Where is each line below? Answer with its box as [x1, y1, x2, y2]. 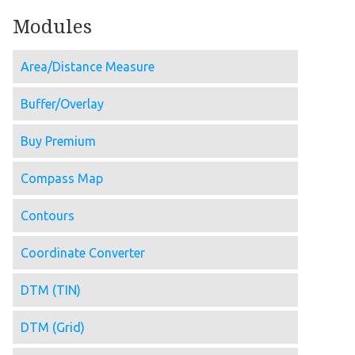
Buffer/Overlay [21, 97, 104, 112]
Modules [13, 16, 92, 39]
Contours [21, 208, 74, 223]
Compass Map [21, 171, 103, 186]
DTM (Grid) [21, 320, 85, 335]
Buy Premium [21, 134, 96, 149]
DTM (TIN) [21, 283, 81, 298]
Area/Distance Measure [21, 59, 155, 74]
